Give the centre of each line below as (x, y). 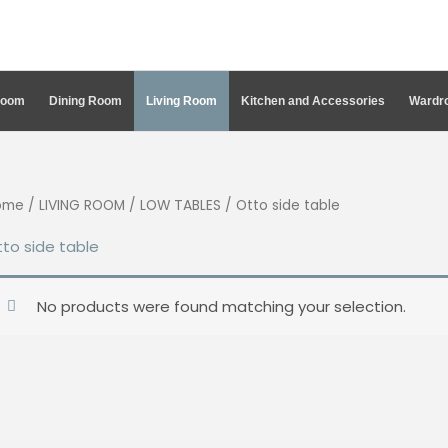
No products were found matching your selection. (221, 306)
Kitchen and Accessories (312, 101)
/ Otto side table (280, 205)
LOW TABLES (180, 205)
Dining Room (85, 101)
